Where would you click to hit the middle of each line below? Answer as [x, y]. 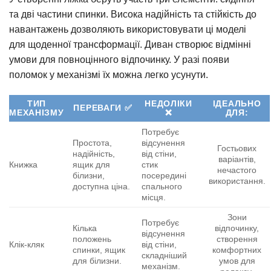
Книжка [23, 164]
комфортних [237, 250]
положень [92, 239]
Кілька [85, 228]
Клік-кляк [27, 244]
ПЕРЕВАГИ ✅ [103, 107]
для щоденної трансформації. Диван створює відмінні [130, 44]
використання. [237, 181]
